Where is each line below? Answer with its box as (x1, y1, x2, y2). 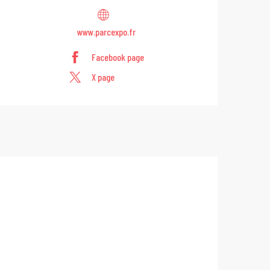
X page (92, 71, 115, 83)
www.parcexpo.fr (77, 25, 136, 37)
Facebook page (92, 51, 144, 63)
